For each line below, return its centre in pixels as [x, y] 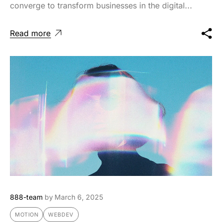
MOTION [27, 214]
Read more [30, 33]
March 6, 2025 [79, 197]
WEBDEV [61, 214]
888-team [26, 197]
